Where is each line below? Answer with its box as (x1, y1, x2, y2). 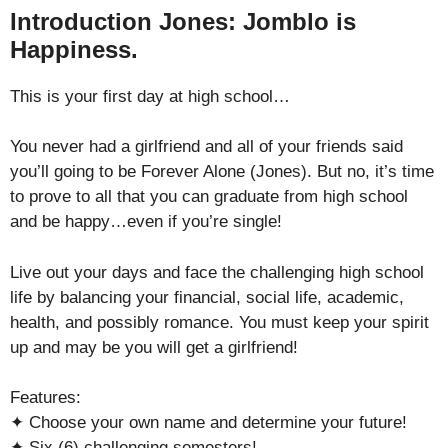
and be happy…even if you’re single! (10, 212, 282, 231)
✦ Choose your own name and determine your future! (10, 413, 407, 432)
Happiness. (10, 35, 138, 63)
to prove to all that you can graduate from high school (10, 187, 408, 206)
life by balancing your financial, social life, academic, (10, 287, 404, 307)
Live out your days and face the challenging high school (10, 262, 424, 282)
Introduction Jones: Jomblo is (10, 7, 356, 35)
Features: (10, 388, 81, 407)
